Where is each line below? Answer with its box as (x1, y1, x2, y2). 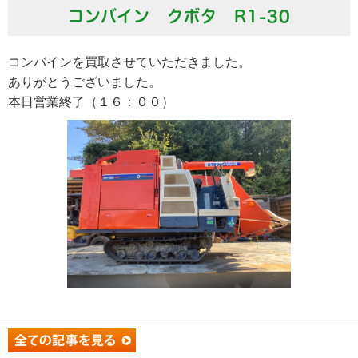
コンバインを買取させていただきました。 (8, 55, 251, 69)
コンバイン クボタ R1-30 (67, 8, 291, 24)
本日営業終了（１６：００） (8, 95, 174, 109)
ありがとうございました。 (8, 75, 161, 89)
